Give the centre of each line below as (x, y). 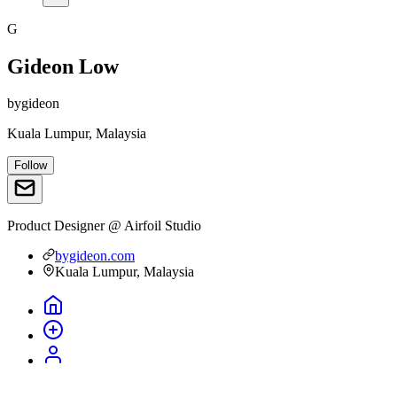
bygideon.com (95, 256)
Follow (31, 166)
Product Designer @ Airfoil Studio (104, 226)
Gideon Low (63, 66)
